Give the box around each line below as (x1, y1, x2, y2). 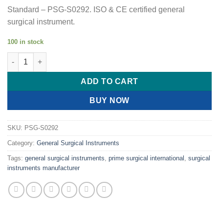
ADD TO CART (81, 77, 138, 86)
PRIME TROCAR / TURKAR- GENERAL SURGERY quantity (7, 53, 197, 61)
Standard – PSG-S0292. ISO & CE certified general (7, 5, 185, 14)
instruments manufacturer (7, 164, 80, 172)
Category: (7, 139, 37, 147)
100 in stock (7, 38, 44, 46)
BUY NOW (89, 96, 130, 105)
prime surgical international (109, 154, 184, 162)
